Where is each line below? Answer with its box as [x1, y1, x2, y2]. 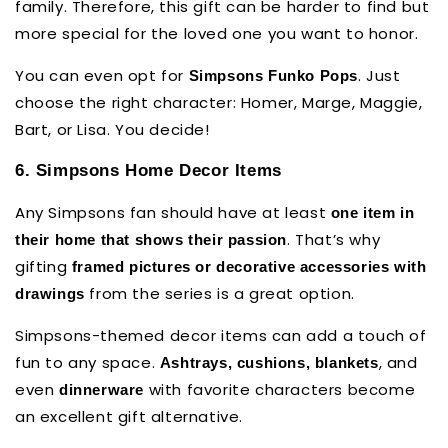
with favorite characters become [144, 378, 416, 400]
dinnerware [59, 380, 144, 398]
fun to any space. [15, 351, 160, 373]
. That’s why [287, 228, 381, 250]
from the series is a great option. [84, 282, 355, 304]
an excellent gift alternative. [15, 405, 244, 427]
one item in [330, 203, 415, 221]
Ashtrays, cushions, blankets [159, 353, 379, 371]
